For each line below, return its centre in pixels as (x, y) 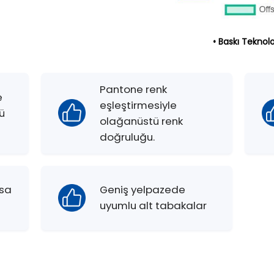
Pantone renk (134, 89)
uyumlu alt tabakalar (154, 206)
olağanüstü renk (142, 121)
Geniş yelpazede (143, 190)
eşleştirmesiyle (139, 105)
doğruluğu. (128, 137)
